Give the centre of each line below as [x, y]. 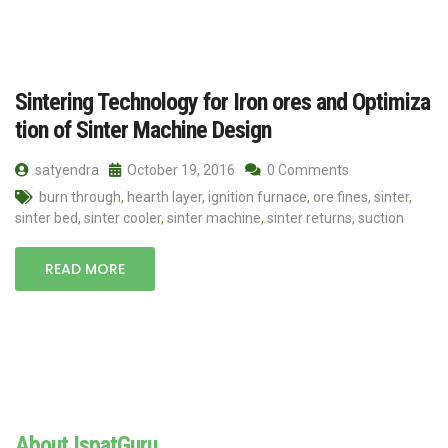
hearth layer [164, 196]
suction [381, 217]
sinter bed [46, 217]
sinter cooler [122, 217]
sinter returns [309, 217]
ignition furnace [257, 196]
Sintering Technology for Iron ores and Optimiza [222, 101]
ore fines [340, 196]
